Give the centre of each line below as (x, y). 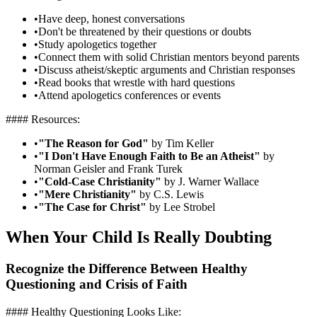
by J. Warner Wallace (210, 182)
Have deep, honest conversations (111, 19)
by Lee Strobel (181, 207)
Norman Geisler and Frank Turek (108, 169)
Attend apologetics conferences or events (129, 96)
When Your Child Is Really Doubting (139, 237)
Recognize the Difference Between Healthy (127, 269)
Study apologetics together (97, 45)
